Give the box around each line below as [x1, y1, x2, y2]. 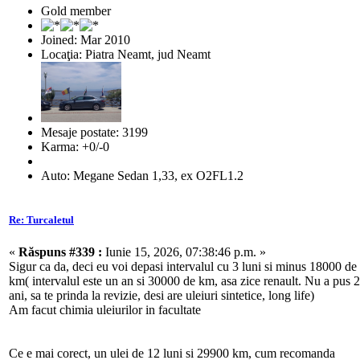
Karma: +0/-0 [41, 140, 109, 154]
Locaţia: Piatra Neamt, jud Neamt [41, 47, 211, 62]
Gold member [41, 4, 111, 18]
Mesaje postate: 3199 [41, 125, 148, 140]
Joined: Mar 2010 [41, 33, 130, 47]
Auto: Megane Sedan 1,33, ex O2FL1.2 [41, 169, 243, 183]
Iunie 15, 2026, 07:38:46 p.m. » [102, 244, 266, 259]
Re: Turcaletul [9, 214, 74, 227]
